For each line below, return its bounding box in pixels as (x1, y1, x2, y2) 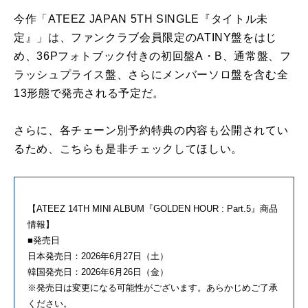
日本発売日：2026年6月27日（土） (27, 251, 168, 262)
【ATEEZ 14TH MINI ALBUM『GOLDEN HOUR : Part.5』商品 (27, 203, 278, 214)
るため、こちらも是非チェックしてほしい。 (14, 143, 243, 155)
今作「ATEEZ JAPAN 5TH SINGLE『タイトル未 (14, 13, 268, 25)
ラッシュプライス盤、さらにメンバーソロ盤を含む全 (14, 69, 289, 81)
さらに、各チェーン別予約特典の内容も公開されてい (14, 124, 289, 137)
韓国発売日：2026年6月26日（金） (27, 267, 168, 278)
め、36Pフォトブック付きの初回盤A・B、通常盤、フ (14, 50, 291, 63)
